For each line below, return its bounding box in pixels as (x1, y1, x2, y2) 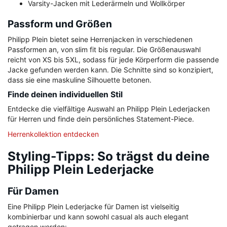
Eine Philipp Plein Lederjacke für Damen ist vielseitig (8, 202, 179, 211)
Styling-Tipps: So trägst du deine (8, 148, 210, 164)
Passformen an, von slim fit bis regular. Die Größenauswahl (8, 45, 201, 54)
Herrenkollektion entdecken (8, 130, 99, 139)
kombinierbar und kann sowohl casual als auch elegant (8, 212, 188, 221)
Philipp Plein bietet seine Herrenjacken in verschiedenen (8, 35, 193, 44)
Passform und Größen (8, 18, 112, 30)
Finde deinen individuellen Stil (8, 90, 123, 100)
